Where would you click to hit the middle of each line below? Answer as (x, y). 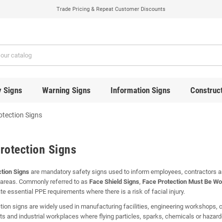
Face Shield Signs (114, 181)
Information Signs (140, 90)
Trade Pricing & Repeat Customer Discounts (111, 9)
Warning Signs (66, 90)
